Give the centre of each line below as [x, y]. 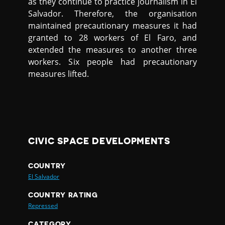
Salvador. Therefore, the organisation [113, 14]
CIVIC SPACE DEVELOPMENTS [99, 141]
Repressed [43, 206]
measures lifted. [59, 74]
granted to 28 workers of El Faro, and [113, 38]
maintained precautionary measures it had [113, 26]
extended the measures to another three [113, 50]
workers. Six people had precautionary [113, 62]
